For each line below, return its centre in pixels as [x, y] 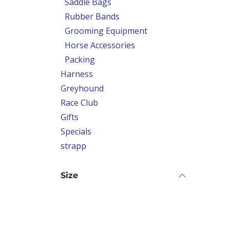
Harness [77, 74]
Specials [76, 131]
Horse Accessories [100, 45]
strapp [73, 146]
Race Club [79, 103]
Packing [80, 60]
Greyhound [82, 88]
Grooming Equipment [106, 31]
